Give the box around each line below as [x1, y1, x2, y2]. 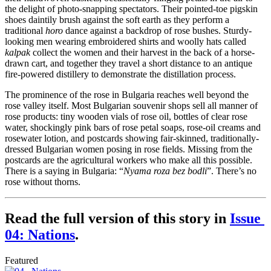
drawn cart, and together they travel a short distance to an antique [5, 58, 252, 69]
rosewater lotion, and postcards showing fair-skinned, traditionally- [5, 133, 259, 144]
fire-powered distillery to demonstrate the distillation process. [5, 69, 236, 80]
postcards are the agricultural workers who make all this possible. [5, 155, 252, 166]
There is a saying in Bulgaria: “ [5, 166, 123, 177]
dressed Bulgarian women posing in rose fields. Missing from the [5, 144, 252, 155]
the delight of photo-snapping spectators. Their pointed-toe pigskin [5, 4, 258, 15]
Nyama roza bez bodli [123, 166, 207, 177]
